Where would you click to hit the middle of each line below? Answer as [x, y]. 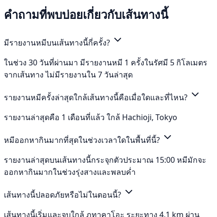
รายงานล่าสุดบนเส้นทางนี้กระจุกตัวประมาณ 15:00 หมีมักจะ [105, 160]
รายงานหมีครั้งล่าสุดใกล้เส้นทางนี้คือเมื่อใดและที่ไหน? [97, 98]
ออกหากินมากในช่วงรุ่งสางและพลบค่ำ [70, 172]
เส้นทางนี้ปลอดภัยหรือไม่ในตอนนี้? [63, 195]
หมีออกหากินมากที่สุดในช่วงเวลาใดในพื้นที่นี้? [83, 140]
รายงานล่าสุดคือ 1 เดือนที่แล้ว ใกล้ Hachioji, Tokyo [91, 117]
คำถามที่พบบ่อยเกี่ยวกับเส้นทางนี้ [86, 15]
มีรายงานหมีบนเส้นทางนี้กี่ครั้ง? [58, 43]
